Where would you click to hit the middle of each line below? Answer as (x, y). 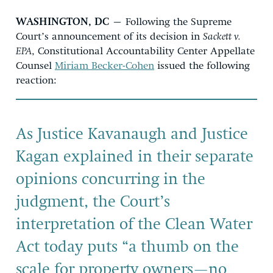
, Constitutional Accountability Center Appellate (143, 51)
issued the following (202, 66)
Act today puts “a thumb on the (127, 247)
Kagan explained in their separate (135, 157)
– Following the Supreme (170, 22)
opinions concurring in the (111, 179)
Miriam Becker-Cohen (105, 66)
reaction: (36, 80)
